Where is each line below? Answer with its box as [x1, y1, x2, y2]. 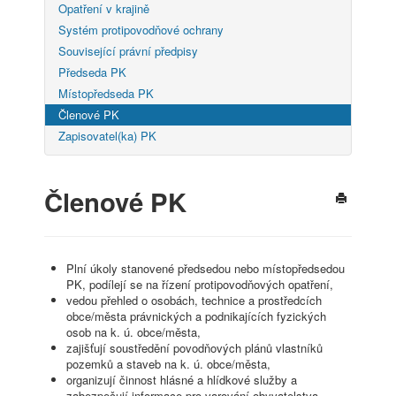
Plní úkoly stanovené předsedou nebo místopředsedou [66, 260, 345, 278]
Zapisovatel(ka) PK [58, 126, 156, 144]
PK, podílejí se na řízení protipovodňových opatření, [66, 276, 333, 293]
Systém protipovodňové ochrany [58, 20, 224, 38]
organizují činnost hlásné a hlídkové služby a [66, 371, 297, 389]
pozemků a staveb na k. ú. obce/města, [66, 355, 270, 373]
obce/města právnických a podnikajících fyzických [66, 308, 326, 325]
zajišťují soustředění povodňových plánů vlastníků [66, 339, 323, 357]
